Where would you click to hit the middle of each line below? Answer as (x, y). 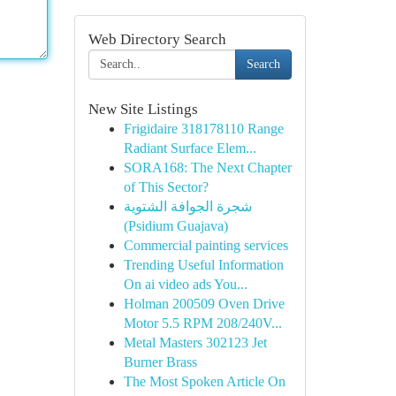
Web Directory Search (157, 39)
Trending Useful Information (203, 265)
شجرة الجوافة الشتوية (187, 206)
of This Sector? (166, 187)
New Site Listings (143, 109)
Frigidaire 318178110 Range (203, 129)
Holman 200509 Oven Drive (204, 304)
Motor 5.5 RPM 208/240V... (202, 323)
